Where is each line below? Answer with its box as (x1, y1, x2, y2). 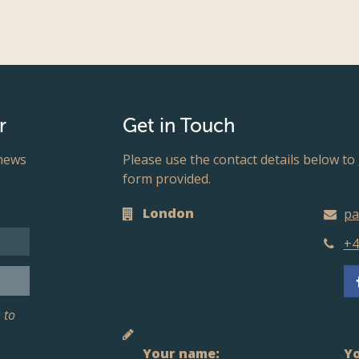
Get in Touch (123, 115, 236, 137)
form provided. (123, 169, 212, 188)
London (143, 204, 195, 222)
